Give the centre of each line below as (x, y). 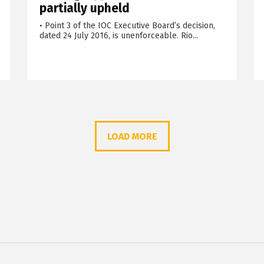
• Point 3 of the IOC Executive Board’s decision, (127, 26)
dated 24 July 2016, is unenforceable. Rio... (118, 36)
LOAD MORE (132, 137)
